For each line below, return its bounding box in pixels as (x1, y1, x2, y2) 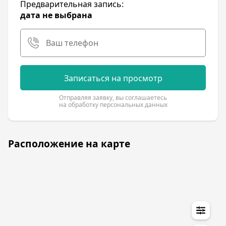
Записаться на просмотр (64, 73, 162, 84)
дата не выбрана (20, 10, 92, 21)
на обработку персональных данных (59, 100, 167, 109)
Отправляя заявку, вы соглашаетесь (59, 93, 167, 102)
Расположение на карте (8, 137, 130, 151)
